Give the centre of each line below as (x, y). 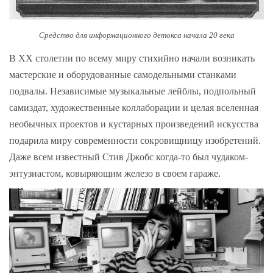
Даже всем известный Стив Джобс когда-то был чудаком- (129, 157)
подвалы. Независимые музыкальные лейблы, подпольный (133, 91)
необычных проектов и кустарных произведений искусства (134, 124)
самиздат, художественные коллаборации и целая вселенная (134, 107)
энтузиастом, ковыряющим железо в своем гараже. (115, 173)
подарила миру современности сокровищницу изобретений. (135, 140)
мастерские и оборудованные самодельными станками (123, 74)
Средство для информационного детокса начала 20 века (136, 35)
